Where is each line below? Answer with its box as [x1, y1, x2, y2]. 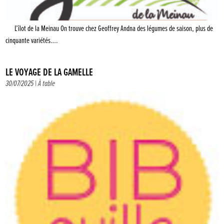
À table [38, 78, 55, 89]
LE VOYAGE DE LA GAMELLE [5, 65, 93, 79]
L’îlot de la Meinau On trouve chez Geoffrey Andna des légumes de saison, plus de [5, 23, 213, 34]
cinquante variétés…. [5, 35, 58, 46]
